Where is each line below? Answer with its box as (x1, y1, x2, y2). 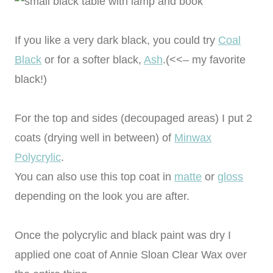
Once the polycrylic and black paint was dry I (15, 229, 231, 242)
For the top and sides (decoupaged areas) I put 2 (15, 112, 252, 125)
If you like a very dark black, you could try (15, 34, 218, 47)
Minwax (174, 132, 211, 144)
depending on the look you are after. (15, 190, 190, 203)
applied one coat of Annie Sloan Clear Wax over (15, 249, 247, 261)
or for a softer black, (41, 54, 144, 66)
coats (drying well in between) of (15, 132, 174, 144)
